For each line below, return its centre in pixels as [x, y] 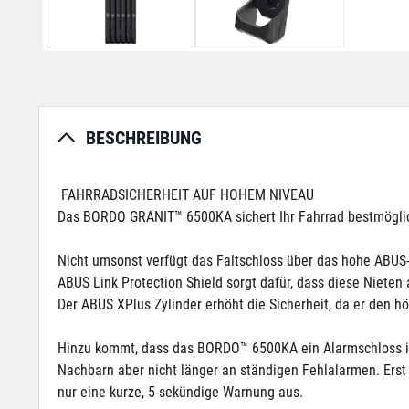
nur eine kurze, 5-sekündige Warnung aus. [180, 392]
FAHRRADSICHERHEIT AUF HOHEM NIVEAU [186, 195]
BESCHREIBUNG [144, 138]
